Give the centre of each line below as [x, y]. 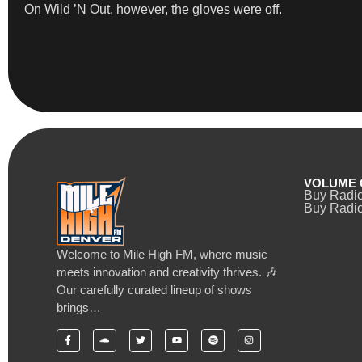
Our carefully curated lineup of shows [154, 290]
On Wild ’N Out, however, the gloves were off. [153, 10]
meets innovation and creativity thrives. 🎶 [167, 272]
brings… [79, 308]
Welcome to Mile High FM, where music [162, 255]
